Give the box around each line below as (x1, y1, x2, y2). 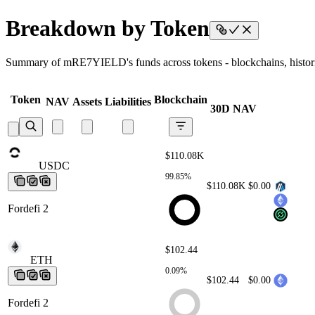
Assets (72, 95, 102, 108)
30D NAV (210, 102, 257, 115)
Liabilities (105, 95, 151, 108)
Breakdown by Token (6, 15, 210, 41)
